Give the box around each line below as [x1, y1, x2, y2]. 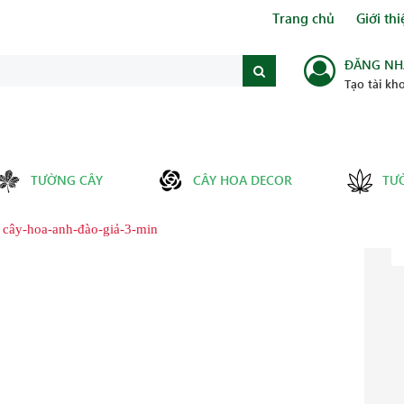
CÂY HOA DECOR [193, 171, 292, 189]
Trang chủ [272, 9, 335, 27]
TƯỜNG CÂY [31, 171, 103, 189]
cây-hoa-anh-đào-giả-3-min [3, 222, 158, 237]
